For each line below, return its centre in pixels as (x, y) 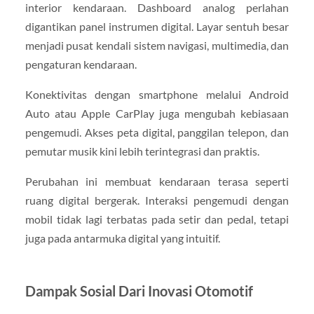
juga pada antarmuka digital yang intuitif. (122, 238)
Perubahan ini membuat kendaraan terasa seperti (157, 182)
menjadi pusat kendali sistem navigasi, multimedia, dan (157, 46)
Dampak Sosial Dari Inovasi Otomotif (139, 291)
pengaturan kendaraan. (81, 64)
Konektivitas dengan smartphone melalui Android (157, 95)
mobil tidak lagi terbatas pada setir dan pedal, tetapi (157, 219)
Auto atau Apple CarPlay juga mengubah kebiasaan (157, 114)
